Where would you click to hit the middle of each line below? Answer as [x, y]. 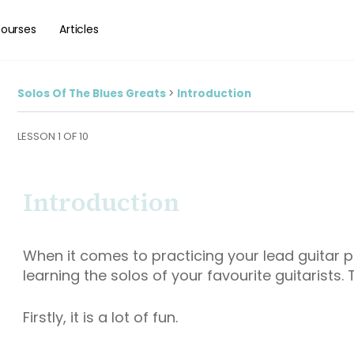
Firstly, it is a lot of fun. [100, 317]
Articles [79, 29]
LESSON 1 [40, 136]
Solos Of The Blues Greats [93, 94]
